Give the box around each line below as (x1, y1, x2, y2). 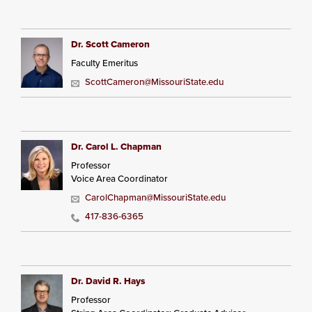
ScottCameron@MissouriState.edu (85, 75, 224, 88)
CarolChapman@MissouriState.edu (85, 191, 226, 204)
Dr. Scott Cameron (71, 38, 150, 51)
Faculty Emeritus (71, 56, 138, 70)
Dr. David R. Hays (71, 274, 145, 288)
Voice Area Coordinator (71, 172, 168, 185)
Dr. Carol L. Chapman (71, 140, 162, 153)
